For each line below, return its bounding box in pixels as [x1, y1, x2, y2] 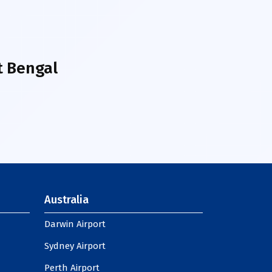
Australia [44, 193, 89, 206]
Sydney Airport [44, 240, 106, 251]
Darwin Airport [44, 219, 106, 229]
